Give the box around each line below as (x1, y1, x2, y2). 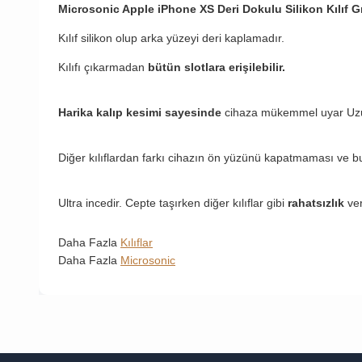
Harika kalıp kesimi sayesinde (58, 106, 221, 120)
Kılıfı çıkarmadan (58, 61, 148, 74)
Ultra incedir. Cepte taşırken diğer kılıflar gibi (58, 196, 288, 210)
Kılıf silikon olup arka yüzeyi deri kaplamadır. (58, 32, 284, 45)
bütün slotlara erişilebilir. (148, 61, 285, 74)
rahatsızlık (288, 196, 347, 210)
